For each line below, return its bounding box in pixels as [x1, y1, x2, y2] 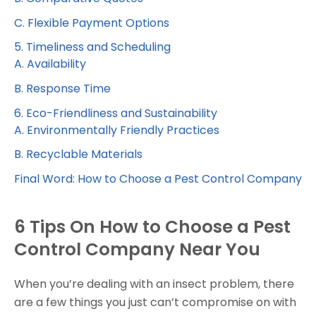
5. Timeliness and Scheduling [14, 39, 171, 56]
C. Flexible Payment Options [14, 14, 169, 31]
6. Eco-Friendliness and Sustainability [14, 104, 217, 121]
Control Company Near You [14, 237, 260, 262]
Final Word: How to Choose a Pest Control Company [14, 171, 302, 188]
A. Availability [14, 56, 86, 73]
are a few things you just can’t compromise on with [14, 294, 296, 311]
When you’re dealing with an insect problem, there [14, 276, 294, 293]
